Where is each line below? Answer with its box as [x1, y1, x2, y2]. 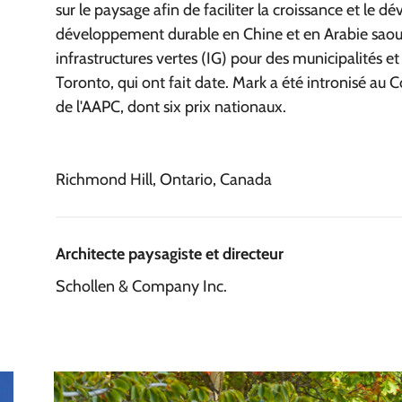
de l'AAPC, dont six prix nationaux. [56, 97, 286, 118]
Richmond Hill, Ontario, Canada [56, 170, 272, 190]
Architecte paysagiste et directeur [56, 244, 284, 265]
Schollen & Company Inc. [56, 276, 227, 297]
